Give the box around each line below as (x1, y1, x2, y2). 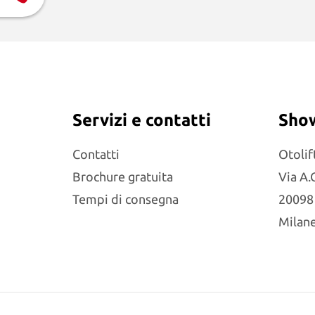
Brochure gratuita (72, 169, 173, 184)
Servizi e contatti (72, 110, 211, 129)
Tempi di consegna (72, 192, 179, 206)
